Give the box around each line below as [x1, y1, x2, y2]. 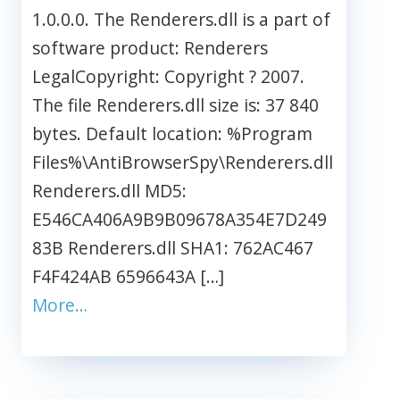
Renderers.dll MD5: [32, 179, 187, 204]
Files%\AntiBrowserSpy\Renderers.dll [32, 150, 333, 175]
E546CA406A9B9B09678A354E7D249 [32, 207, 327, 232]
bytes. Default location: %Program [32, 121, 312, 146]
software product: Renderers [32, 36, 268, 61]
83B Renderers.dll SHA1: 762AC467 [32, 236, 313, 261]
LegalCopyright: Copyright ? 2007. [32, 64, 304, 89]
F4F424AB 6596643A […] [32, 264, 224, 289]
